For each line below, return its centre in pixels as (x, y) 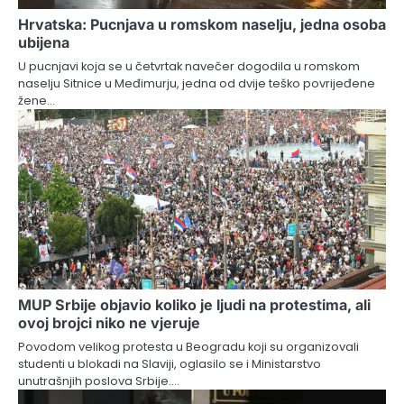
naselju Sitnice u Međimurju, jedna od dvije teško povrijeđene (197, 83)
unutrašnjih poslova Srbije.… (99, 381)
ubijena (44, 42)
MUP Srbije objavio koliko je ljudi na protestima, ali (194, 304)
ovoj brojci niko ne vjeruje (109, 322)
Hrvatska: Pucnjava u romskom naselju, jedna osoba (202, 24)
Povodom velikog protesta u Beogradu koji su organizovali (188, 346)
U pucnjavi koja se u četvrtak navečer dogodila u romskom (189, 66)
